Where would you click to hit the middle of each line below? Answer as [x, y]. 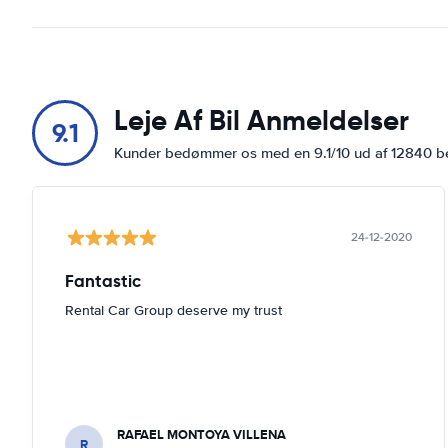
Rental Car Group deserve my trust [173, 310]
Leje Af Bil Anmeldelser [261, 120]
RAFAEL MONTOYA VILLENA [201, 434]
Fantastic [103, 281]
